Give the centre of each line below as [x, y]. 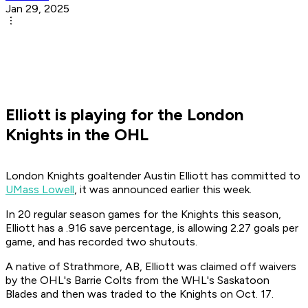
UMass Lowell [40, 190]
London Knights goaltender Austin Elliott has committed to [153, 176]
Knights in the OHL [77, 135]
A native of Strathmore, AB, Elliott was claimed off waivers [151, 267]
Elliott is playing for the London [124, 115]
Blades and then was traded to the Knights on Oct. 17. [140, 294]
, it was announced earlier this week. [163, 190]
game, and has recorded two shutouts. [101, 242]
